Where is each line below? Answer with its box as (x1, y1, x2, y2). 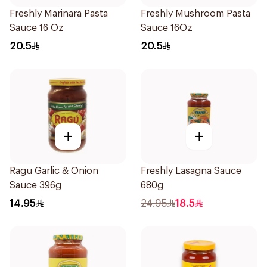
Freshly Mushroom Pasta (141, 9, 250, 18)
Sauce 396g (10, 181, 61, 190)
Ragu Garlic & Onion (10, 166, 98, 176)
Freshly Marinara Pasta (10, 9, 108, 18)
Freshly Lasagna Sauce (141, 166, 241, 176)
